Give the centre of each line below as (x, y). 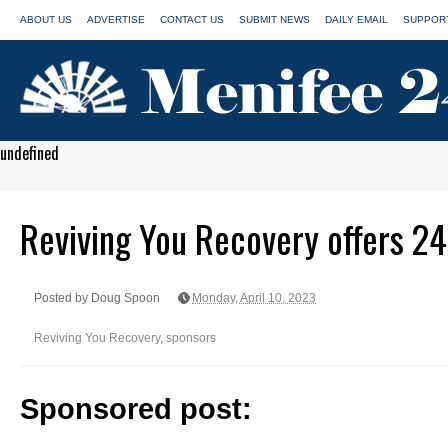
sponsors (191, 338)
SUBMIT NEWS (274, 19)
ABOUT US (46, 19)
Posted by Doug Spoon (97, 298)
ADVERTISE (116, 19)
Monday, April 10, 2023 (254, 298)
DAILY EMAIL (356, 19)
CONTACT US (192, 19)
